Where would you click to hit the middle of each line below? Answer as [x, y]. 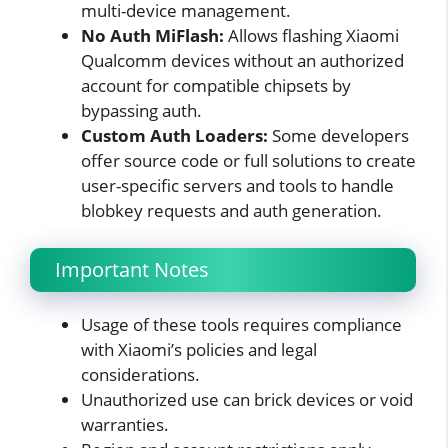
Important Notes [132, 270]
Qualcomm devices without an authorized [242, 60]
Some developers [338, 135]
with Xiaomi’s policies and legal [199, 350]
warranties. [125, 425]
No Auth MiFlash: [152, 35]
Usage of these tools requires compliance [241, 325]
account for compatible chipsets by [216, 85]
